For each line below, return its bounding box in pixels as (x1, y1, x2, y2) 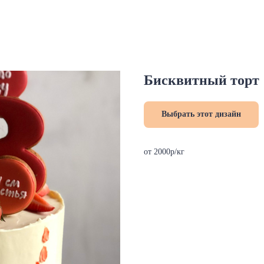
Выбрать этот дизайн (161, 110, 241, 118)
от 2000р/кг (144, 147, 184, 156)
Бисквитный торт (144, 72, 259, 88)
